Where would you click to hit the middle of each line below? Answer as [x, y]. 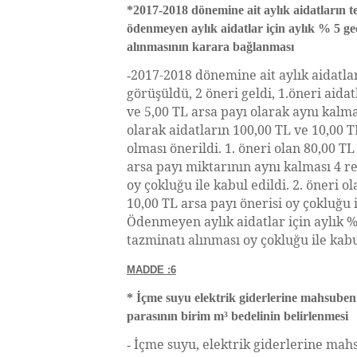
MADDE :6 [151, 270]
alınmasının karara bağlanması [210, 47]
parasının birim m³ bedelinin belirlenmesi [237, 316]
